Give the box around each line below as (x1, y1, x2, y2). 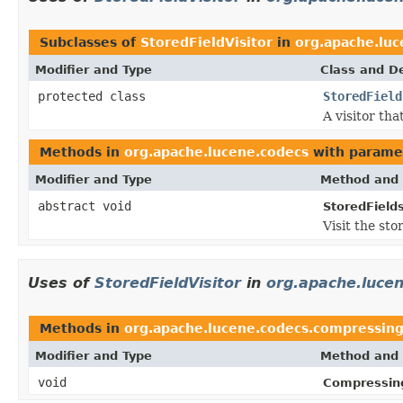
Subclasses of (40, 34, 140, 49)
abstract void (38, 198, 131, 213)
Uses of (28, 273, 94, 291)
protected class (38, 88, 153, 103)
